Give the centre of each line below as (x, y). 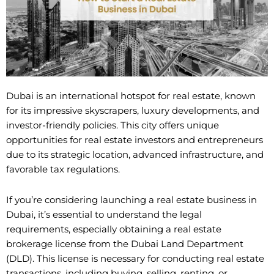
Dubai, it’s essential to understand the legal (104, 214)
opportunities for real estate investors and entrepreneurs (135, 140)
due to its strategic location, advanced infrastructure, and (135, 155)
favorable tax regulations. (63, 170)
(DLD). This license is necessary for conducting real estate (135, 258)
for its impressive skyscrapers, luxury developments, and (133, 111)
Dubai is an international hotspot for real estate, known (131, 96)
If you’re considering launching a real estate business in (131, 200)
